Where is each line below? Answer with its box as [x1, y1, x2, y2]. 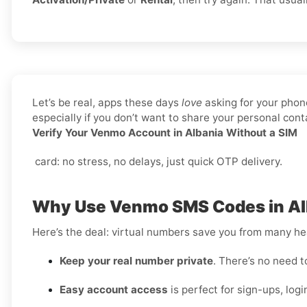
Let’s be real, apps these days [32, 96, 182, 110]
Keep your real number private [60, 254, 213, 268]
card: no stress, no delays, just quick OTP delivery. [32, 155, 282, 169]
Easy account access [60, 283, 168, 297]
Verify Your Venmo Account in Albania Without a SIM [32, 126, 297, 140]
